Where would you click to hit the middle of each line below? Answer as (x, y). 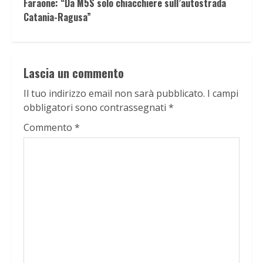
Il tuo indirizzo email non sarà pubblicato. (114, 94)
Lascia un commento (74, 73)
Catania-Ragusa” (57, 17)
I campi (223, 94)
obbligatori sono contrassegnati (96, 108)
